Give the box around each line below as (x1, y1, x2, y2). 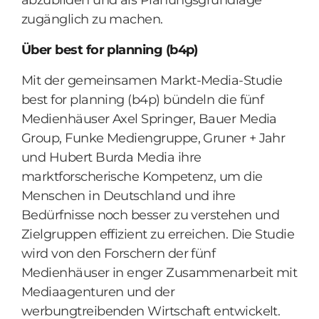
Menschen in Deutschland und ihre (21, 188, 236, 204)
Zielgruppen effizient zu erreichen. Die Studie (21, 226, 295, 242)
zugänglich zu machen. (21, 11, 163, 27)
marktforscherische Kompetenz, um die (21, 169, 263, 184)
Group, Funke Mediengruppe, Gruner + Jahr (21, 130, 286, 146)
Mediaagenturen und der (21, 284, 175, 300)
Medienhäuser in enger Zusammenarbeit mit (21, 265, 298, 281)
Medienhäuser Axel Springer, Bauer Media (21, 111, 277, 127)
